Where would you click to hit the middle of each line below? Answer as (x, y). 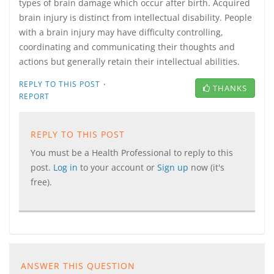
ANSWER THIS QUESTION (78, 266)
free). (41, 182)
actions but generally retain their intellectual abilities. (129, 61)
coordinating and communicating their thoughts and (127, 47)
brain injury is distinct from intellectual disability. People (135, 17)
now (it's (208, 167)
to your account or (119, 167)
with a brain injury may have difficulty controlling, (121, 32)
